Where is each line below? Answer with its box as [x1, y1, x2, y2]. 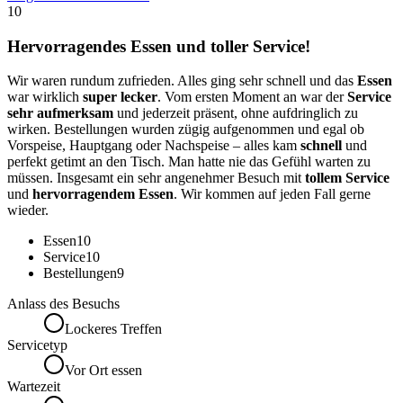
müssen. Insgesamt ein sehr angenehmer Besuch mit [7, 170, 305, 186]
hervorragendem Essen [32, 186, 174, 202]
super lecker [83, 89, 157, 105]
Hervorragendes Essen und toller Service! [7, 36, 310, 56]
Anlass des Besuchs [7, 296, 120, 312]
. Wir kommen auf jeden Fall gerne [174, 186, 371, 202]
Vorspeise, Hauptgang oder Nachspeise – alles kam [7, 138, 300, 154]
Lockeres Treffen [65, 321, 162, 337]
